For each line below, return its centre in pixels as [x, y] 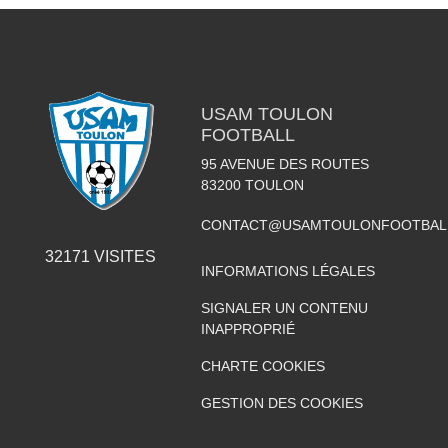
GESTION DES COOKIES [281, 402]
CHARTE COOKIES [262, 365]
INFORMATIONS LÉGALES [287, 270]
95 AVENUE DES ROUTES [284, 163]
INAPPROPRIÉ [247, 328]
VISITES [122, 256]
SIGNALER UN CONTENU [284, 307]
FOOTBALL [247, 134]
